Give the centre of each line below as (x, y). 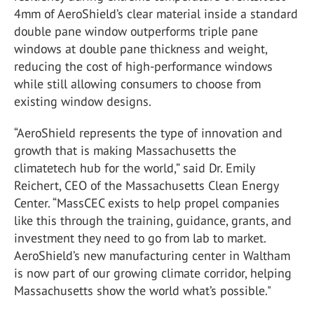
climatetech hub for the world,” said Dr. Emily (134, 168)
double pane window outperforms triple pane (136, 31)
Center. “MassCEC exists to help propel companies (147, 203)
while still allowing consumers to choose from (137, 84)
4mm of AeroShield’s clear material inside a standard (156, 14)
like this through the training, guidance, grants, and (153, 220)
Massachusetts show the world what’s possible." (143, 291)
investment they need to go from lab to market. (140, 238)
